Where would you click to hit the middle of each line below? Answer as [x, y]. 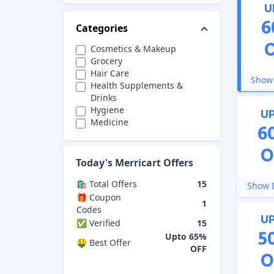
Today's [95, 162]
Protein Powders [124, 134]
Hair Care [110, 73]
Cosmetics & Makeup [133, 48]
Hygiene [107, 109]
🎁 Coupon [99, 197]
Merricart [138, 162]
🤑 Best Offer [104, 242]
